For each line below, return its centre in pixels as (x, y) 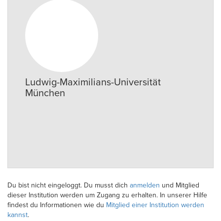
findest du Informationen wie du (57, 205)
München (45, 93)
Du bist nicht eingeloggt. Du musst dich (69, 185)
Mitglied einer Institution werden (155, 205)
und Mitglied (180, 185)
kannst (18, 215)
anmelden (145, 185)
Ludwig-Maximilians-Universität (93, 82)
